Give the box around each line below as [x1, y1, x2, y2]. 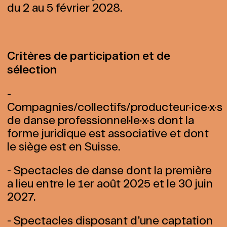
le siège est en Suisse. [7, 140, 120, 153]
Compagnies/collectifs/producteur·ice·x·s [7, 101, 222, 113]
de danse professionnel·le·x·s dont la [7, 114, 194, 126]
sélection [7, 63, 57, 76]
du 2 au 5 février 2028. [7, 2, 122, 14]
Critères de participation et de [7, 50, 170, 62]
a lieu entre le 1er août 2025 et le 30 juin [7, 177, 213, 190]
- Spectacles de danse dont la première [7, 164, 212, 176]
